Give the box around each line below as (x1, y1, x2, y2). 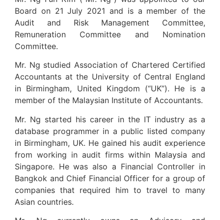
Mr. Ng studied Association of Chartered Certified (15, 60, 205, 70)
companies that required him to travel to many (15, 185, 205, 195)
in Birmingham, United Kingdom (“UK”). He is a (15, 83, 205, 94)
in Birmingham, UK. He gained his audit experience (15, 137, 205, 148)
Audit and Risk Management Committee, (15, 17, 205, 27)
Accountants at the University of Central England (15, 72, 205, 82)
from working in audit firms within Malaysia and (15, 149, 205, 160)
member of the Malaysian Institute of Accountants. (15, 95, 203, 106)
